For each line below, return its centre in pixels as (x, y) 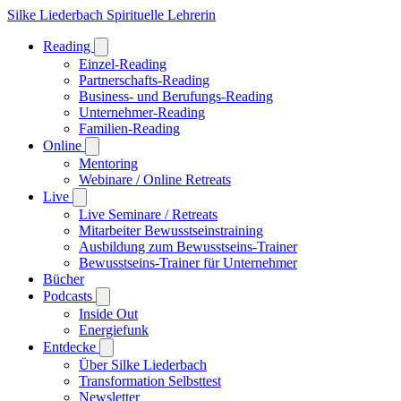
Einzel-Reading (123, 64)
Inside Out (108, 314)
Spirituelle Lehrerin (161, 15)
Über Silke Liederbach (143, 365)
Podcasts (69, 296)
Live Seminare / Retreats (148, 214)
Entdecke (71, 347)
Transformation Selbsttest (150, 381)
